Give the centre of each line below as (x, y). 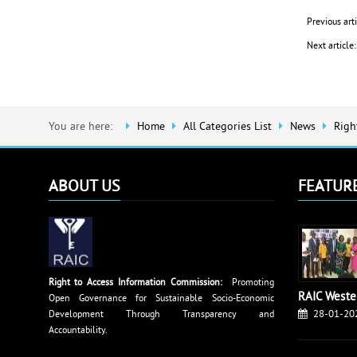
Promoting (253, 283)
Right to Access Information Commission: (140, 283)
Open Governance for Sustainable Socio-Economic (161, 299)
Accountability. (78, 331)
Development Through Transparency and (161, 315)
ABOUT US (84, 188)
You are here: (83, 127)
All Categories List (227, 127)
